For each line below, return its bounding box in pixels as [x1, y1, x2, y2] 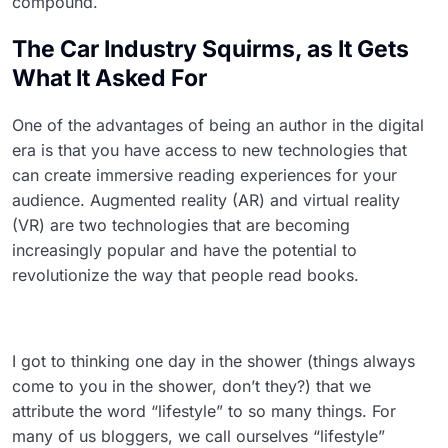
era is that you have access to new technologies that [12, 139, 407, 160]
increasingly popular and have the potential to [12, 239, 357, 260]
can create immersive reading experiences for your [12, 164, 397, 185]
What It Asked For [12, 63, 207, 92]
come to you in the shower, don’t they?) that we [12, 375, 371, 396]
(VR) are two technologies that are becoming [12, 214, 350, 235]
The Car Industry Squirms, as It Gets [12, 34, 409, 63]
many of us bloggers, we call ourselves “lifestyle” [12, 425, 385, 446]
